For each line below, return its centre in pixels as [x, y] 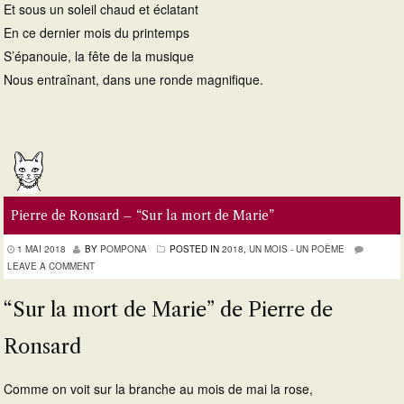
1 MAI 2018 [41, 248]
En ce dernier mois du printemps [96, 32]
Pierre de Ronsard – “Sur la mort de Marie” [142, 215]
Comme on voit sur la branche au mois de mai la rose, [158, 389]
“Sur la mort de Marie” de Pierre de [168, 309]
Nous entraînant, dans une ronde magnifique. [133, 79]
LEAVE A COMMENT [51, 266]
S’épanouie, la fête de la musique [99, 55]
